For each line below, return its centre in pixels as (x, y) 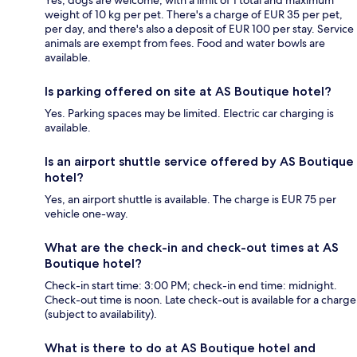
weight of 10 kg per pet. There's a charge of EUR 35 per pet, (194, 14)
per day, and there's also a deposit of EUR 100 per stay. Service (199, 28)
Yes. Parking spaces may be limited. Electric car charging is (189, 113)
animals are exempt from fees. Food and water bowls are (185, 43)
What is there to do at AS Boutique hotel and (180, 347)
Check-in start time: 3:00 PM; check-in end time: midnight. (191, 285)
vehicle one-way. (86, 213)
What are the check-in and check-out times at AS (192, 247)
